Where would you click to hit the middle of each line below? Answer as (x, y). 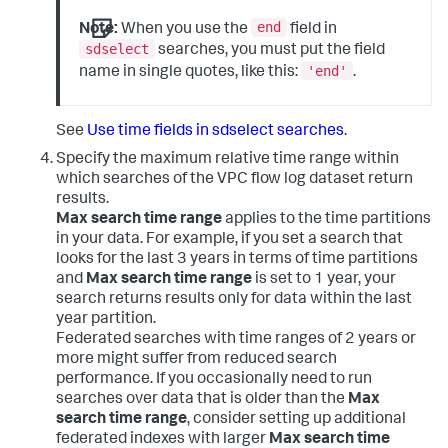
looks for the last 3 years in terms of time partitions (237, 259)
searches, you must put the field (270, 50)
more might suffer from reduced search (196, 359)
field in (312, 29)
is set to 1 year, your (324, 279)
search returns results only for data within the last (234, 299)
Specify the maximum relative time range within (227, 159)
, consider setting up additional (296, 419)
